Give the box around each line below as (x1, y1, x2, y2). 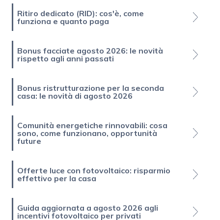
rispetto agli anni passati (17, 53, 114, 63)
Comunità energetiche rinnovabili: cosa (17, 120, 167, 130)
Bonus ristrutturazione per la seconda (17, 82, 164, 93)
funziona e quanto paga (17, 16, 109, 26)
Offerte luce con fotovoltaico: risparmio (17, 165, 170, 175)
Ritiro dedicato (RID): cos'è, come (17, 8, 144, 18)
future (17, 136, 41, 146)
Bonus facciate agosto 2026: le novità (17, 45, 163, 55)
